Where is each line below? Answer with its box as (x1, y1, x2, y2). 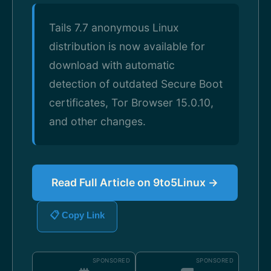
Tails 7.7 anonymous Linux (49, 21, 179, 34)
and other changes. (49, 115, 146, 128)
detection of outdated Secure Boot (49, 77, 223, 90)
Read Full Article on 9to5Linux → (51, 176, 218, 189)
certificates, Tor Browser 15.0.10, (49, 96, 214, 109)
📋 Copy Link (50, 210, 105, 220)
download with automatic (49, 59, 175, 71)
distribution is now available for (49, 40, 205, 53)
